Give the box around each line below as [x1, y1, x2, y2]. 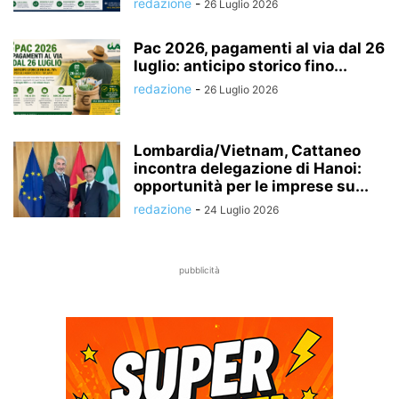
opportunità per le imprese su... [134, 176, 369, 195]
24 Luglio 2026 [204, 202, 279, 216]
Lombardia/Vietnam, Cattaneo [134, 141, 361, 159]
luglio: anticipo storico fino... [134, 56, 347, 75]
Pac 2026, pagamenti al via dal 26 [134, 38, 385, 57]
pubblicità [179, 264, 220, 275]
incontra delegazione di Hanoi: [134, 159, 362, 177]
